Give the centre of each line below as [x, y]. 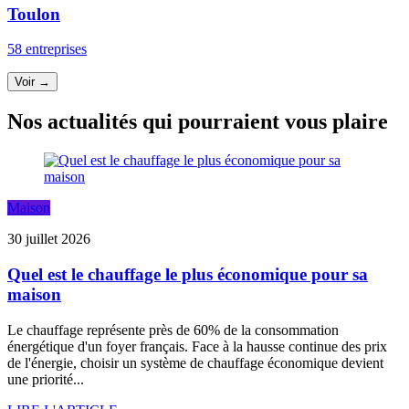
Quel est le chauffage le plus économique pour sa [188, 274]
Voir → [32, 82]
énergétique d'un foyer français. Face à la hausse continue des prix [197, 346]
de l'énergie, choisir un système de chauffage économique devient [195, 362]
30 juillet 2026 [49, 239]
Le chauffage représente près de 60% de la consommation [173, 330]
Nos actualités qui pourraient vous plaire [198, 122]
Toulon [34, 14]
